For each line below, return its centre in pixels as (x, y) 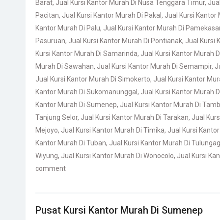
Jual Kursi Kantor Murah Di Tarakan (135, 117)
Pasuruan (50, 41)
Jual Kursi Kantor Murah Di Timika (113, 130)
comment (51, 168)
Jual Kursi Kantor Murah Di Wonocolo (117, 156)
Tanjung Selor (56, 117)
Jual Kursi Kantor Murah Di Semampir (154, 66)
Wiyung (47, 156)
